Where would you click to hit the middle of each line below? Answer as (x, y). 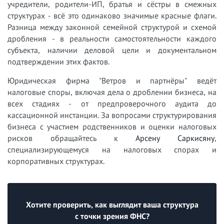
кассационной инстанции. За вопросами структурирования (112, 115)
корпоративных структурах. (56, 161)
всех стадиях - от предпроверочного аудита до (112, 103)
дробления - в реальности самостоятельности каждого (112, 38)
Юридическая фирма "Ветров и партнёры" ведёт (112, 80)
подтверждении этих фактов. (58, 61)
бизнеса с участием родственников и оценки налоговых (112, 126)
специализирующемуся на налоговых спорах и (112, 149)
